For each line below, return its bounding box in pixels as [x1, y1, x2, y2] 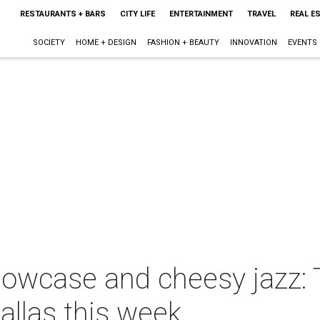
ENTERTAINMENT [169, 9, 233, 19]
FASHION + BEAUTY [146, 38, 219, 47]
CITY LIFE [119, 9, 155, 19]
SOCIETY [32, 38, 65, 47]
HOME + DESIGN [75, 38, 136, 47]
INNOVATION [229, 38, 277, 47]
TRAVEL [246, 9, 276, 19]
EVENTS [287, 38, 317, 47]
